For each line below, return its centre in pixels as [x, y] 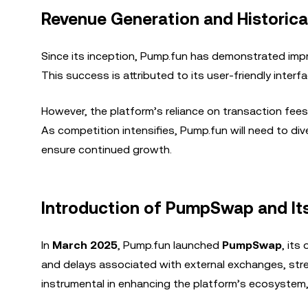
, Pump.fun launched [170, 245]
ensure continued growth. [107, 150]
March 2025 [85, 245]
